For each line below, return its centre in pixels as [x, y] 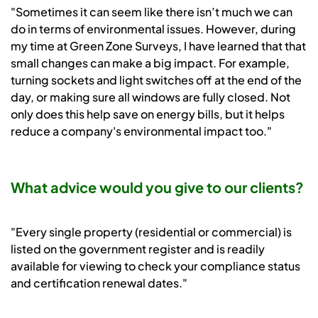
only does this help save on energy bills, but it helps [148, 114]
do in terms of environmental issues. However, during [153, 29]
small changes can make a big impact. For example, [150, 63]
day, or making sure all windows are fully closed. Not [150, 97]
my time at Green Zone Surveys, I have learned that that [158, 46]
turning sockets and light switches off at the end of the [156, 80]
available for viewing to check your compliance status [155, 266]
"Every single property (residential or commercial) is [151, 232]
